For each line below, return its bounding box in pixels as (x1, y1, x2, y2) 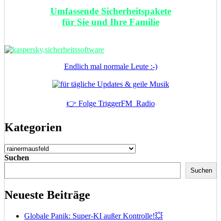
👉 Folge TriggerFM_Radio (66, 99, 155, 108)
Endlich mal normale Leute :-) (64, 62, 157, 71)
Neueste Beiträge (4, 188, 90, 201)
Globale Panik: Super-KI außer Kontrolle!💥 (24, 211, 163, 220)
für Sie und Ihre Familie (62, 16, 159, 27)
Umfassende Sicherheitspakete (50, 5, 171, 16)
